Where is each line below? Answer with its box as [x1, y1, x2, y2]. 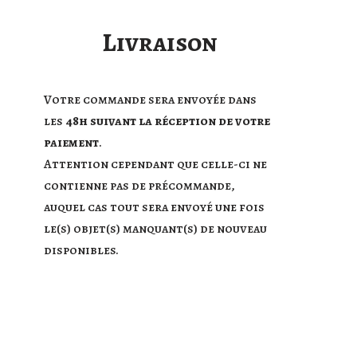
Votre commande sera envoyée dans [44, 91, 257, 108]
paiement [44, 134, 99, 151]
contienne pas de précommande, [44, 177, 235, 194]
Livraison [102, 25, 218, 60]
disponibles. [44, 241, 119, 259]
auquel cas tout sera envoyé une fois [44, 198, 265, 216]
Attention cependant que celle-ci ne [44, 155, 267, 173]
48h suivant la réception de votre [65, 112, 270, 130]
